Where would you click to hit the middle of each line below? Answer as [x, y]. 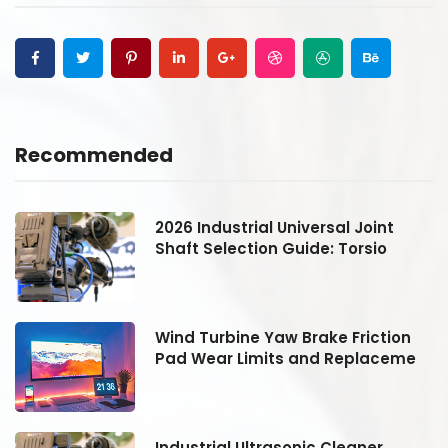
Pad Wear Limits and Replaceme [285, 358]
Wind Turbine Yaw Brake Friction [283, 337]
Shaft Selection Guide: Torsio [271, 248]
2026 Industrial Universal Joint [274, 227]
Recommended [94, 154]
